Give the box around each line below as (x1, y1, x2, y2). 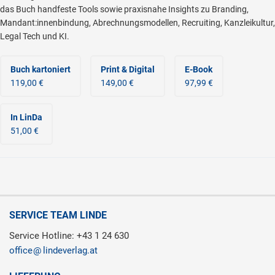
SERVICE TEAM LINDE (9, 209, 107, 221)
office (9, 245, 33, 256)
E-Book (185, 64, 212, 74)
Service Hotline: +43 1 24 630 (9, 230, 129, 241)
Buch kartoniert (10, 64, 71, 74)
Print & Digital (101, 64, 155, 74)
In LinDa (10, 112, 42, 122)
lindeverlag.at (43, 245, 98, 256)
